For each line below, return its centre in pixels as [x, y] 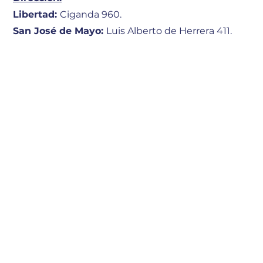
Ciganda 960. [91, 14]
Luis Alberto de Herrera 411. [169, 31]
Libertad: [36, 14]
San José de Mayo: [60, 31]
